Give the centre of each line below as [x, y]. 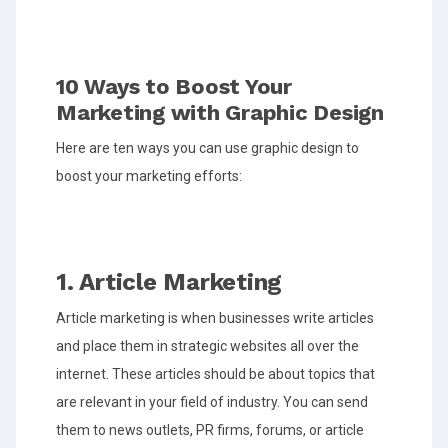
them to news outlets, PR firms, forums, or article [210, 430]
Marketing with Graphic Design [220, 112]
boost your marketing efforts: [149, 176]
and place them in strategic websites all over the [207, 346]
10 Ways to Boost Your [174, 86]
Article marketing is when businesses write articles [215, 318]
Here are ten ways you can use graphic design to [207, 148]
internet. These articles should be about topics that [215, 374]
